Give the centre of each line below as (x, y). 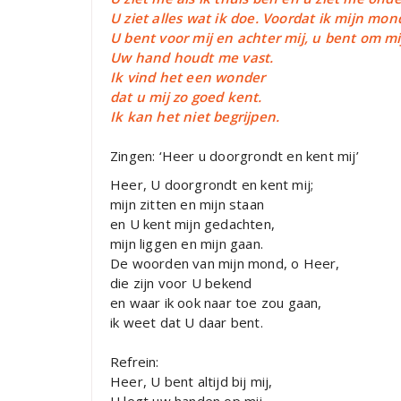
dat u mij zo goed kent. (186, 97)
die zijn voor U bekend (181, 283)
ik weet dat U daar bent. (187, 323)
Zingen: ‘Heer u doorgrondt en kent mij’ (235, 156)
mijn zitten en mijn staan (187, 205)
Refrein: (135, 362)
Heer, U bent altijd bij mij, (192, 382)
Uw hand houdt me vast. (192, 58)
